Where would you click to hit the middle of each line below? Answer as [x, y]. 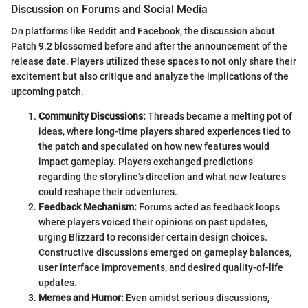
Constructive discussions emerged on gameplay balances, [165, 252]
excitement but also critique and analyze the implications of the [150, 76]
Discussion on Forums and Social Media [109, 9]
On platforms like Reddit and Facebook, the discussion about [143, 31]
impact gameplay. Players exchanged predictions [146, 161]
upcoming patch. [47, 91]
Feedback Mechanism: [88, 207]
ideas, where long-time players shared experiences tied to [165, 131]
